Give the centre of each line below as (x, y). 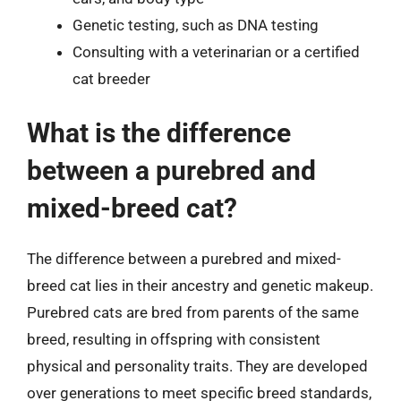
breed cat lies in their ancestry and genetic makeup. (200, 286)
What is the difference (159, 133)
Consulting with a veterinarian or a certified (216, 51)
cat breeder (111, 78)
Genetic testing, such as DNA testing (196, 25)
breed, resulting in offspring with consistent (174, 339)
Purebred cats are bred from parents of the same (193, 312)
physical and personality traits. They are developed (197, 366)
